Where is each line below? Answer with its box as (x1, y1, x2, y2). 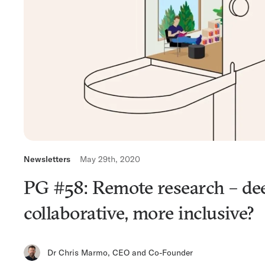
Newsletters (24, 154, 70, 165)
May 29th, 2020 (80, 154, 140, 165)
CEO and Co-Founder (112, 247, 193, 258)
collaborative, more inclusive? (24, 201, 254, 225)
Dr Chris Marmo (47, 247, 108, 258)
